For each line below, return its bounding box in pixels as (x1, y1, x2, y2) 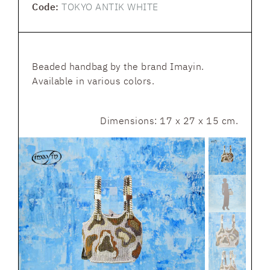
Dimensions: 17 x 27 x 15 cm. (100, 115, 238, 127)
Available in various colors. (32, 75, 154, 87)
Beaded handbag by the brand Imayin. (32, 60, 204, 72)
